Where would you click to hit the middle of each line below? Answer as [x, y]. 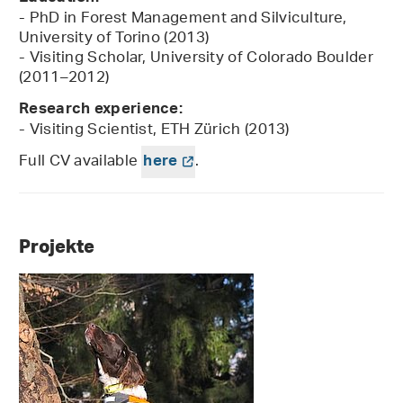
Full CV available [81, 162]
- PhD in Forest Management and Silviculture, [183, 19]
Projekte [57, 246]
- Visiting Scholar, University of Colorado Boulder [196, 59]
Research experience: [101, 111]
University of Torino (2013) [114, 39]
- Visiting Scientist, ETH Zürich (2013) [154, 131]
